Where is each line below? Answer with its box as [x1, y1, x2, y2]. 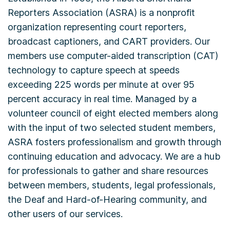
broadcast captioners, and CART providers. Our [8, 36, 210, 47]
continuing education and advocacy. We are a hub [8, 151, 220, 162]
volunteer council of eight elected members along [8, 108, 218, 119]
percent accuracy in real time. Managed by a [8, 93, 197, 104]
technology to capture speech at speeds [8, 65, 180, 75]
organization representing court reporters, [8, 22, 186, 32]
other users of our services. [8, 208, 123, 219]
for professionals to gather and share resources [8, 165, 208, 176]
